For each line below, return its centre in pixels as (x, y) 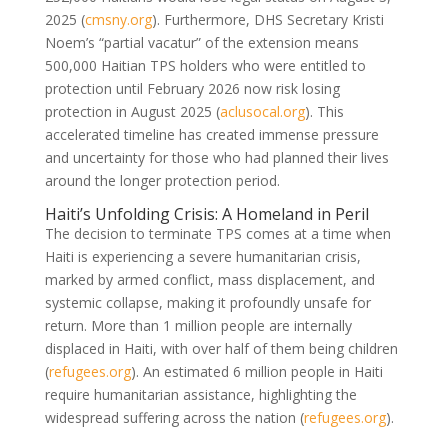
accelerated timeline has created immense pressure (211, 134)
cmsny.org (118, 19)
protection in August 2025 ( (132, 111)
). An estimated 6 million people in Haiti (256, 371)
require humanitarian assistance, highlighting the (200, 394)
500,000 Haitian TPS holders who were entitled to (205, 65)
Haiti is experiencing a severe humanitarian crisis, (202, 256)
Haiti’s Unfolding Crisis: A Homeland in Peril (206, 213)
